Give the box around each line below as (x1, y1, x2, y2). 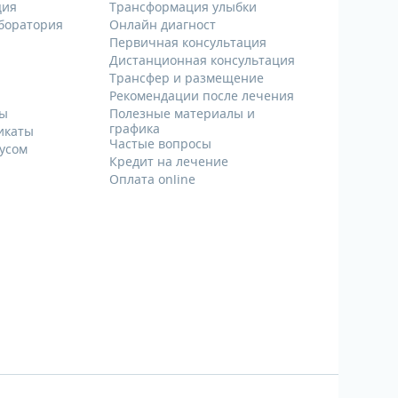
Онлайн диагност (108, 16, 216, 33)
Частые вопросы (108, 135, 211, 153)
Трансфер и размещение (108, 69, 264, 87)
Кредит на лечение (108, 153, 228, 171)
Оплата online (108, 171, 195, 188)
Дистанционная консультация (108, 52, 295, 69)
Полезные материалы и (108, 105, 255, 123)
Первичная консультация (108, 34, 267, 52)
